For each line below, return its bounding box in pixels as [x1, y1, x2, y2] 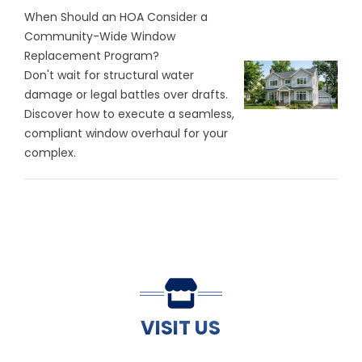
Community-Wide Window [24, 28, 175, 45]
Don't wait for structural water [24, 67, 194, 84]
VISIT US [141, 314, 221, 342]
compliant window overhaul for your [24, 125, 228, 142]
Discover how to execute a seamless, [24, 106, 234, 123]
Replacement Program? [24, 48, 159, 65]
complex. [24, 145, 76, 162]
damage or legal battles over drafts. [24, 86, 228, 103]
